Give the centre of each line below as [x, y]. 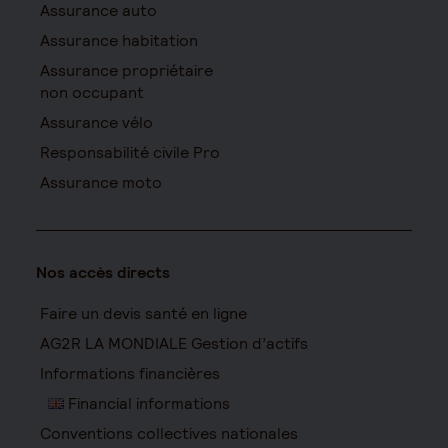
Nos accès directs [103, 272]
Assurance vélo [96, 122]
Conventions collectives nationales [169, 433]
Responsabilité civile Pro [130, 152]
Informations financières [130, 373]
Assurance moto [101, 182]
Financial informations [147, 403]
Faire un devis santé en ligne [143, 313]
